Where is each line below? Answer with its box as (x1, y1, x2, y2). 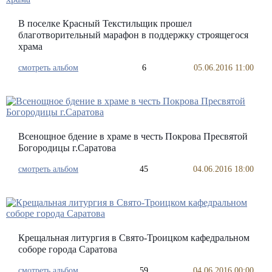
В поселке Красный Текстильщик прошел (18, 18, 192, 29)
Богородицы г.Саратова (18, 143, 116, 153)
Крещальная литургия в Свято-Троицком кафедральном (18, 233, 250, 243)
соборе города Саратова (18, 244, 117, 254)
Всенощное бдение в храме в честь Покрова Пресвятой (18, 131, 248, 141)
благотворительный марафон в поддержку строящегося (18, 30, 248, 40)
